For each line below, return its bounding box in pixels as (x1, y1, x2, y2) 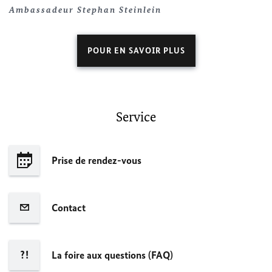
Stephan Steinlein (77, 4, 161, 15)
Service (116, 108, 156, 125)
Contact (52, 201, 86, 214)
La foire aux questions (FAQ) (52, 248, 173, 261)
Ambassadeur (9, 4, 77, 15)
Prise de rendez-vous (52, 154, 141, 166)
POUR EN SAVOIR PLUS (87, 45, 185, 56)
